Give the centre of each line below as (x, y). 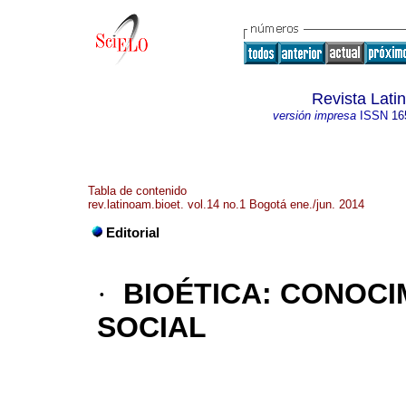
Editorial (133, 233)
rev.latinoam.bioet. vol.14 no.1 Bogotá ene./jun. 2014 (226, 204)
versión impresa (314, 116)
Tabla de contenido (137, 191)
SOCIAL (152, 328)
